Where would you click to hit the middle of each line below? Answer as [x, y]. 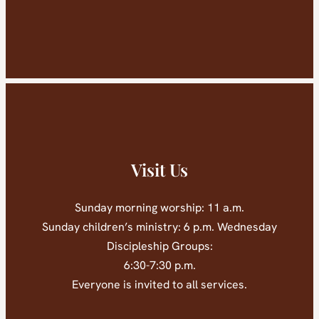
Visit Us [159, 170]
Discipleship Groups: [159, 246]
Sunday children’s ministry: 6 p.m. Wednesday [159, 227]
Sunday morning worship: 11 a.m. [159, 208]
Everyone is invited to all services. [159, 285]
